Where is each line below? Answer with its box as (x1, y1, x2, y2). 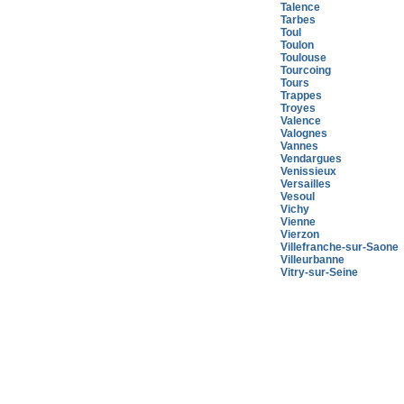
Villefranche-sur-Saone (280, 241, 399, 253)
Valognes (280, 127, 327, 140)
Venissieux (280, 165, 336, 178)
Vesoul (280, 190, 315, 203)
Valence (280, 115, 321, 127)
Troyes (280, 102, 316, 115)
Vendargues (280, 152, 342, 165)
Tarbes (280, 14, 316, 26)
